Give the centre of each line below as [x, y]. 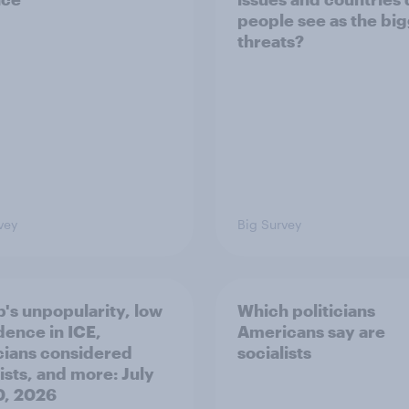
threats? [271, 41]
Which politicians [306, 310]
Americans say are [311, 331]
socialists [274, 352]
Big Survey [269, 224]
